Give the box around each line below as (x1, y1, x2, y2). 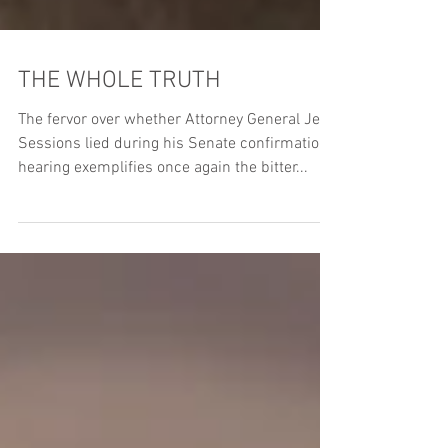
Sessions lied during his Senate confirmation (18, 194, 328, 214)
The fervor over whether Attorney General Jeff (18, 170, 330, 190)
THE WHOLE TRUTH (18, 127, 221, 155)
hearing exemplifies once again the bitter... (18, 218, 308, 238)
